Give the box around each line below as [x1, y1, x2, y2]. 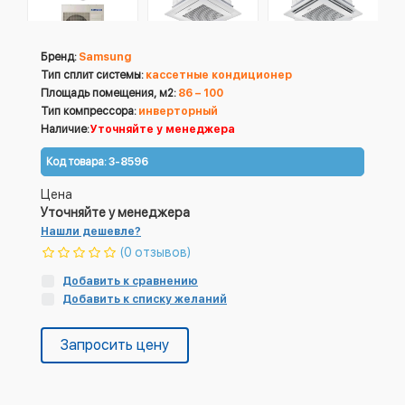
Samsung [79, 51, 131, 63]
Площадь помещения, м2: [41, 87, 176, 99]
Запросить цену [61, 336, 169, 353]
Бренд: [41, 51, 77, 63]
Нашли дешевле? [41, 225, 141, 238]
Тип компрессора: [41, 105, 137, 118]
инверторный [138, 105, 218, 118]
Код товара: [46, 155, 107, 168]
